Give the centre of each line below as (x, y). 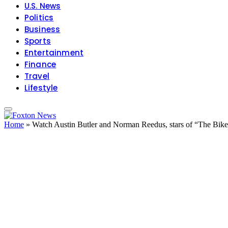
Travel (37, 76)
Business (42, 30)
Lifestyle (41, 88)
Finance (40, 65)
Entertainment (54, 53)
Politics (39, 18)
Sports (38, 41)
